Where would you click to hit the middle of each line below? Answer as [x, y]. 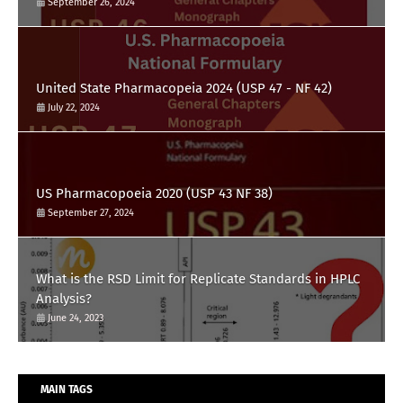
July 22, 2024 [74, 108]
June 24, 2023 [76, 318]
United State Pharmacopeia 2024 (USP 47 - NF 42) [184, 89]
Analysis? [64, 299]
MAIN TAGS [67, 390]
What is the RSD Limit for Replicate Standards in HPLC [198, 279]
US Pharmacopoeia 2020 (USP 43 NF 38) [154, 194]
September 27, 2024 [91, 213]
